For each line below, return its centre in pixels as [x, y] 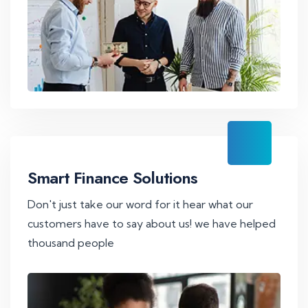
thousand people [71, 243]
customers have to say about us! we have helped [152, 224]
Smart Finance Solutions [112, 178]
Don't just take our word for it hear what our [140, 205]
